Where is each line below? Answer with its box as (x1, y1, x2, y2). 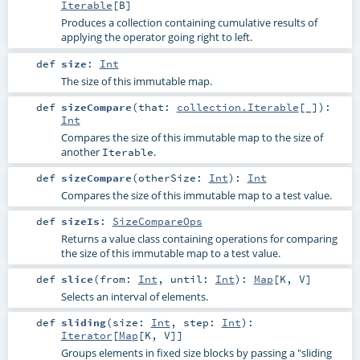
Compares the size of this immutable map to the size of (60, 129, 323, 145)
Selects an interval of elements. (60, 288, 208, 304)
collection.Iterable (176, 100, 299, 113)
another (60, 144, 102, 159)
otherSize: (137, 170, 209, 184)
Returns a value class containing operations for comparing (60, 231, 337, 246)
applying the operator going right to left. (60, 30, 252, 45)
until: (170, 272, 215, 285)
